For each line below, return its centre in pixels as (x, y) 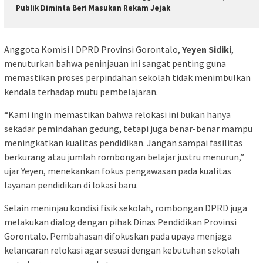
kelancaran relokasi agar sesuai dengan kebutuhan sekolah (122, 250)
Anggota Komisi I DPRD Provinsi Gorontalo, (93, 50)
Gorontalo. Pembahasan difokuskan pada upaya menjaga (118, 236)
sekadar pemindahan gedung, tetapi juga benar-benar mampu (128, 129)
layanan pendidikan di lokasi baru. (71, 185)
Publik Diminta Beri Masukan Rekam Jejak (93, 8)
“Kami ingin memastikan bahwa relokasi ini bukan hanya (117, 115)
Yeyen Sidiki (207, 50)
